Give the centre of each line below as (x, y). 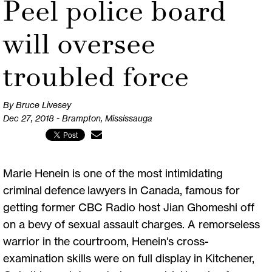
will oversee (79, 44)
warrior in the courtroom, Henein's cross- (106, 241)
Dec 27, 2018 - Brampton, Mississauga (78, 118)
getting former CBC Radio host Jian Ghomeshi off (129, 207)
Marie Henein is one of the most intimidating (113, 173)
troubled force (96, 77)
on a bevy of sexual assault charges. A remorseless (131, 224)
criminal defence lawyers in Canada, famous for (121, 190)
